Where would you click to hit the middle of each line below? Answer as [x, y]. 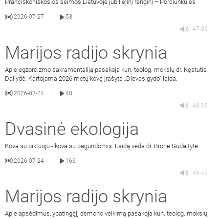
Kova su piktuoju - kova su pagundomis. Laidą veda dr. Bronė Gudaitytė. [102, 146]
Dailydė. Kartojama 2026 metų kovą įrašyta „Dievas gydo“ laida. [91, 78]
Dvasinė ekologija [72, 129]
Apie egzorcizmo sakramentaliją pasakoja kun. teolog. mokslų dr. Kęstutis [106, 69]
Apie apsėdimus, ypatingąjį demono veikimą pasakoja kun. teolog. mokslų [106, 214]
